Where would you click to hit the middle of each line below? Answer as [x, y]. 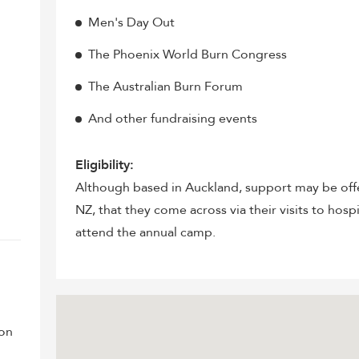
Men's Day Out [132, 22]
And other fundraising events [173, 119]
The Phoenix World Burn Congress [188, 54]
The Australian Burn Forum [166, 87]
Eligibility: [105, 165]
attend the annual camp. [146, 232]
